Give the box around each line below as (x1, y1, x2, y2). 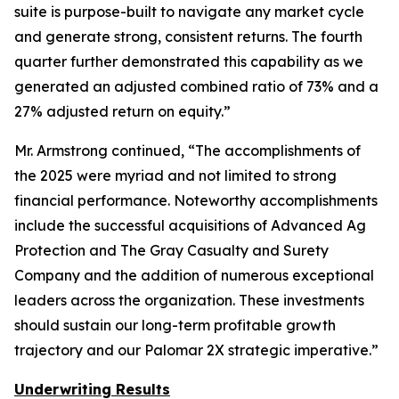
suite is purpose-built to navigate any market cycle (14, 3, 364, 20)
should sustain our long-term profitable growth (14, 316, 336, 334)
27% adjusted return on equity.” (14, 102, 231, 120)
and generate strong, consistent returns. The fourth (14, 28, 362, 45)
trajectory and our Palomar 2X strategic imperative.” (14, 341, 379, 359)
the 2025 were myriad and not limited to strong (14, 167, 337, 184)
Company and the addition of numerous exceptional (14, 266, 374, 284)
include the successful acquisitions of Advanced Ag (14, 216, 366, 234)
